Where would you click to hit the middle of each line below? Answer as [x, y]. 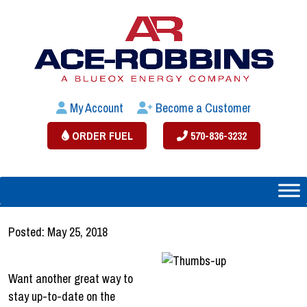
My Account [95, 108]
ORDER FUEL [101, 135]
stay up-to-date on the [62, 296]
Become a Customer [202, 108]
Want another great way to [71, 278]
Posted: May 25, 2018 [58, 232]
